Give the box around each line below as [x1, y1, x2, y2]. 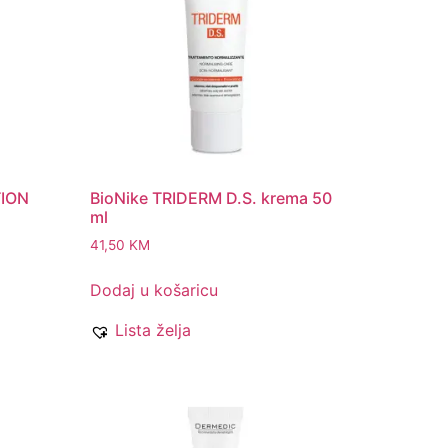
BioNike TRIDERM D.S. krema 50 [90, 188, 333, 209]
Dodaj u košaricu [90, 280, 219, 301]
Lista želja [115, 320, 192, 341]
